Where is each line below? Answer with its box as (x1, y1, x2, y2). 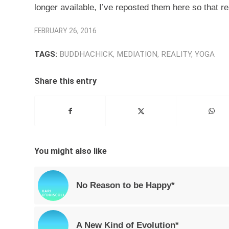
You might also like (34, 146, 107, 156)
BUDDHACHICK (59, 49, 113, 59)
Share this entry (34, 76, 97, 86)
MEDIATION (117, 49, 157, 59)
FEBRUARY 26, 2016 (34, 26, 97, 35)
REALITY (161, 49, 191, 59)
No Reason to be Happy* (76, 180, 175, 190)
